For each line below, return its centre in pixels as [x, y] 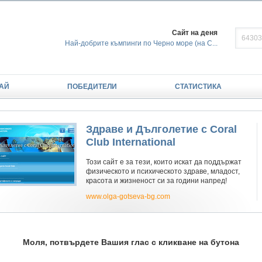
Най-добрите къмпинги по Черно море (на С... [141, 43]
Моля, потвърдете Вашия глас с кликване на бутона [131, 242]
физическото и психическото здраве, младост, [163, 171]
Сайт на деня [195, 33]
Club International [131, 142]
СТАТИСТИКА [198, 87]
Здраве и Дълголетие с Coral [161, 129]
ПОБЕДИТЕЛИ [92, 87]
